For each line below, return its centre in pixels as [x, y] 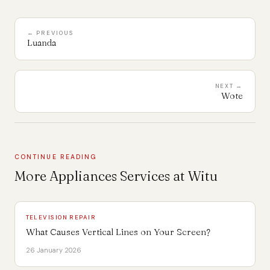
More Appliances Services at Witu [116, 176]
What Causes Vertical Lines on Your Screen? [118, 232]
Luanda [42, 43]
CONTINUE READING [56, 157]
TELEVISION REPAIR [61, 217]
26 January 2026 [53, 250]
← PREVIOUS [51, 33]
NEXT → [229, 86]
